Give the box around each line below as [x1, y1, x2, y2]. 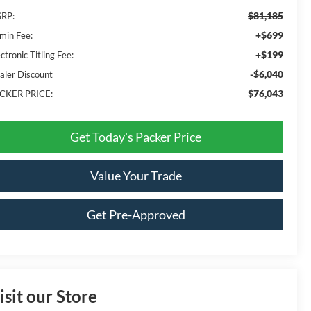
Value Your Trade [90, 167, 182, 183]
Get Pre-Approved [86, 206, 185, 222]
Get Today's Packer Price [70, 128, 201, 144]
